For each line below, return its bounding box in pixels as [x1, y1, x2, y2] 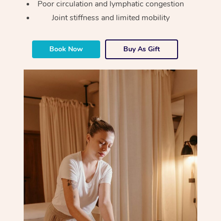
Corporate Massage [135, 13, 213, 25]
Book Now [49, 44, 83, 54]
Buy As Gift [123, 44, 160, 54]
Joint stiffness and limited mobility [52, 12, 170, 24]
